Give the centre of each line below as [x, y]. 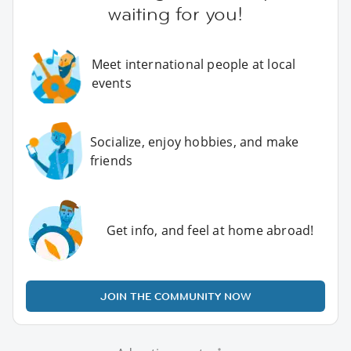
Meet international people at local [194, 65]
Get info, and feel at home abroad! [210, 230]
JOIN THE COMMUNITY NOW [175, 296]
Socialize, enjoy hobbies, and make [194, 142]
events [111, 83]
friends [111, 161]
